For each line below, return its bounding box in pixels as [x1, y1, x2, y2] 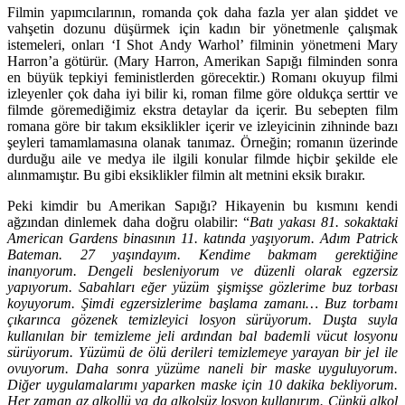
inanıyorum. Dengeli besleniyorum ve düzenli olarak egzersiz [7, 262, 398, 278]
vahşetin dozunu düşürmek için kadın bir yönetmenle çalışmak [7, 20, 398, 36]
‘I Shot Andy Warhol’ [110, 36, 243, 52]
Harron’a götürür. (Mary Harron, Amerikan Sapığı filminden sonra [7, 52, 398, 69]
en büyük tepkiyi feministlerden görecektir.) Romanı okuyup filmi [7, 69, 398, 85]
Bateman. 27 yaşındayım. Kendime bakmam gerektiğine [7, 246, 398, 262]
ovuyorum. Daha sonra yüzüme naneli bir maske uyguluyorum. [7, 360, 398, 376]
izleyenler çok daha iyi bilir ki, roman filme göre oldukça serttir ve [7, 85, 398, 101]
